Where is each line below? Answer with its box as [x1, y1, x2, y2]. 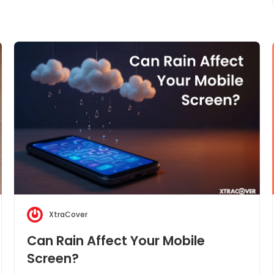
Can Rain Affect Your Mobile [27, 232, 206, 250]
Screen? [27, 250, 83, 267]
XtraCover [49, 209, 88, 220]
